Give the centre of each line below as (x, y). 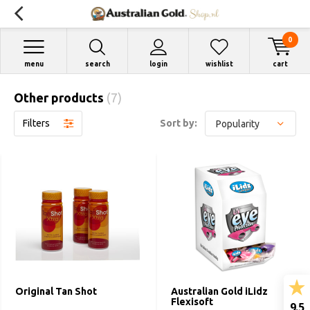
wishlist (219, 64)
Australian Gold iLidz (219, 291)
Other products (60, 98)
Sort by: (179, 123)
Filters (36, 123)
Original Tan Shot (56, 291)
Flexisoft (192, 302)
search (97, 64)
